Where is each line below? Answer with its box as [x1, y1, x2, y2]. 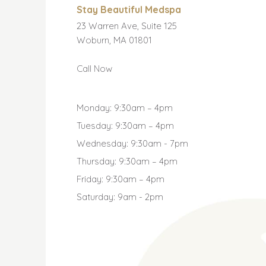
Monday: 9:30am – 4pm [76, 102, 173, 113]
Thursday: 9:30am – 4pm [76, 155, 178, 167]
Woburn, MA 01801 [76, 34, 152, 46]
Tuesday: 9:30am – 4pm [76, 119, 174, 131]
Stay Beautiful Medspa [76, 3, 181, 15]
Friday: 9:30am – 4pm [76, 173, 164, 185]
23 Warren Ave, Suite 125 [76, 20, 177, 31]
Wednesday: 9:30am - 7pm [76, 137, 188, 149]
